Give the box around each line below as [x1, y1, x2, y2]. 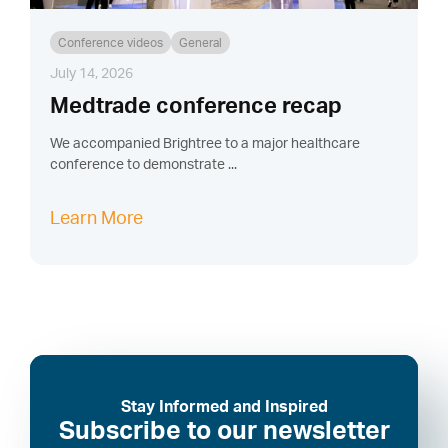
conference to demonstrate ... [49, 158, 237, 173]
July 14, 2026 [49, 67, 133, 82]
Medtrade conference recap [49, 96, 342, 118]
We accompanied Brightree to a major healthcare [49, 137, 360, 152]
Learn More [49, 210, 143, 229]
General [178, 37, 222, 50]
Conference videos [57, 37, 163, 50]
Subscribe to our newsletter [58, 419, 390, 445]
